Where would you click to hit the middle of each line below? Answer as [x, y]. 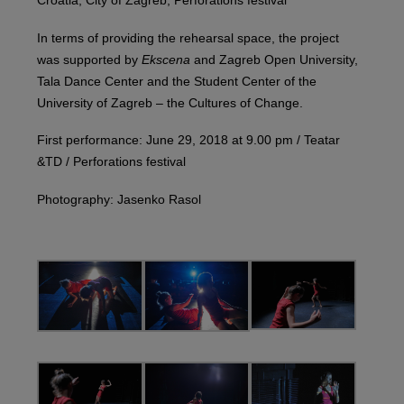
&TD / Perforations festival [111, 161]
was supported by [89, 59]
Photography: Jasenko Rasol [119, 199]
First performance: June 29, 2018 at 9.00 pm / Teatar [188, 140]
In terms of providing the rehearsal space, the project [188, 37]
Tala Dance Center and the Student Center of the [176, 81]
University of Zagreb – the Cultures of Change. [170, 102]
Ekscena [165, 59]
